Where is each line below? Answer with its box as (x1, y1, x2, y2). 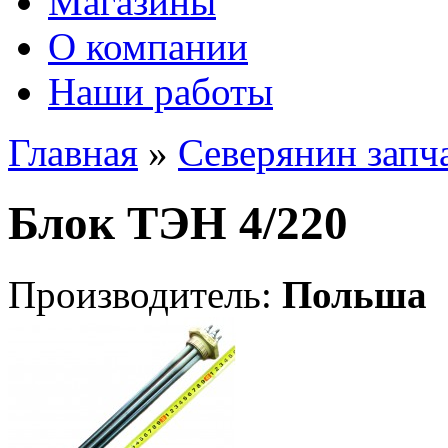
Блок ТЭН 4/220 (8, 197, 348, 250)
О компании (48, 25, 248, 68)
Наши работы (48, 70, 273, 113)
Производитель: (8, 272, 282, 316)
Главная (8, 131, 138, 174)
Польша (282, 272, 427, 316)
